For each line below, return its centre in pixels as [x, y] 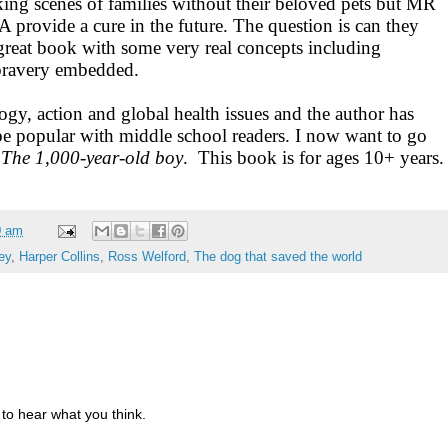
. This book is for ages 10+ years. [313, 158]
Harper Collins [59, 257]
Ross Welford [147, 257]
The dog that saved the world [278, 257]
